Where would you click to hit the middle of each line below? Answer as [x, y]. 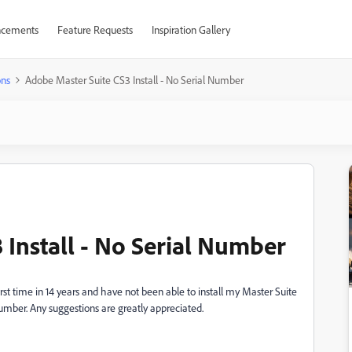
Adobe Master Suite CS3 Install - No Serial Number [134, 80]
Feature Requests [95, 29]
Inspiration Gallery [191, 29]
